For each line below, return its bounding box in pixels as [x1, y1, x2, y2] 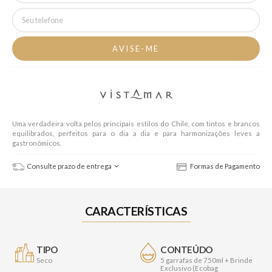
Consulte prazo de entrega [25, 162, 112, 171]
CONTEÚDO [160, 244, 213, 256]
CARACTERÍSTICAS [84, 204, 188, 219]
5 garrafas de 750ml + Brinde [160, 256, 253, 265]
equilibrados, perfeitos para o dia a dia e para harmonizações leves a [12, 129, 260, 138]
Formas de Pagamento [189, 162, 260, 171]
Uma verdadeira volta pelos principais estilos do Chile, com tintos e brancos [12, 120, 260, 128]
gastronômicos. [12, 139, 61, 148]
